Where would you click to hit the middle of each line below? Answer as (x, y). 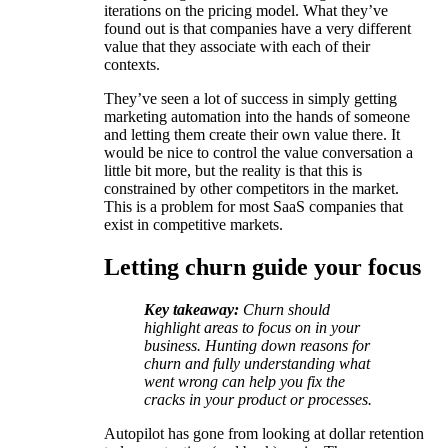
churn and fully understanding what (257, 363)
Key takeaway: (191, 309)
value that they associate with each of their (237, 46)
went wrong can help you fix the (244, 381)
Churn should (286, 309)
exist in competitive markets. (193, 224)
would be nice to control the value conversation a (258, 152)
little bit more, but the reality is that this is (233, 170)
